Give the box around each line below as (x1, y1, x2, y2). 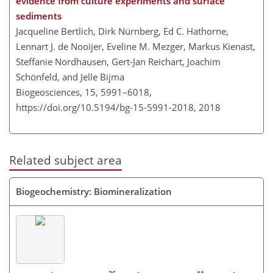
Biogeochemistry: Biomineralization (16, 185, 172, 198)
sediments (16, 10, 62, 22)
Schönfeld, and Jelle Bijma (16, 71, 124, 83)
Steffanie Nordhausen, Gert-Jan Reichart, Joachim (16, 55, 221, 68)
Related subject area (9, 152, 122, 168)
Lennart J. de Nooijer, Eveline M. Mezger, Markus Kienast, (16, 40, 255, 52)
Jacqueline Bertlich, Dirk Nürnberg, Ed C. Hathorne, (16, 25, 229, 37)
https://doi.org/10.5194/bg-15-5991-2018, (16, 101, 196, 113)
